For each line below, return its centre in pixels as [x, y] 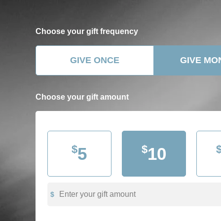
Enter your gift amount [97, 194]
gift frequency [112, 31]
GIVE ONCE [95, 60]
